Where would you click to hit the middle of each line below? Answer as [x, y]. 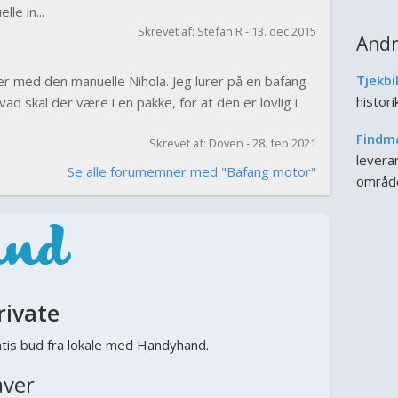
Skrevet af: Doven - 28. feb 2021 [232, 143]
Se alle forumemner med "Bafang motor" [191, 171]
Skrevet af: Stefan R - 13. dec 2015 [227, 31]
